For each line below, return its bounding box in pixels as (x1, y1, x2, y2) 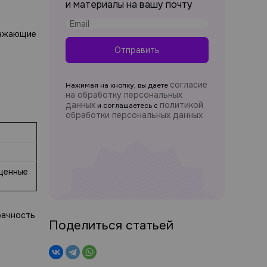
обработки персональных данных (66, 110, 203, 120)
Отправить (114, 45, 160, 55)
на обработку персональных (66, 89, 182, 100)
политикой (160, 100, 203, 110)
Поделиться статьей (49, 217, 173, 233)
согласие (170, 79, 207, 90)
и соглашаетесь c (95, 101, 160, 110)
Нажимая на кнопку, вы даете (66, 80, 170, 90)
